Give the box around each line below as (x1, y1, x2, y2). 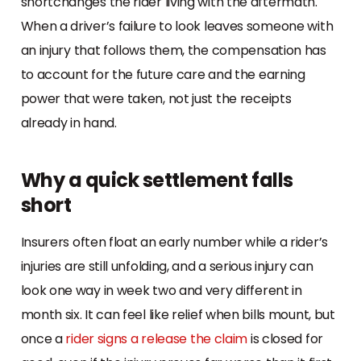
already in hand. (20, 113, 117, 132)
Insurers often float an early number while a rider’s (20, 232, 328, 251)
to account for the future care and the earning (20, 64, 305, 84)
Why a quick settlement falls (20, 166, 293, 193)
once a (20, 329, 66, 348)
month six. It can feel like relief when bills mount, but (20, 305, 335, 324)
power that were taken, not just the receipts (20, 89, 292, 108)
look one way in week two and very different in (20, 280, 302, 300)
